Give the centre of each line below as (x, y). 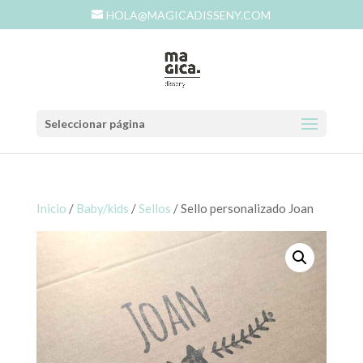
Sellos (154, 208)
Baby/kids (102, 208)
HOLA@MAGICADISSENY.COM (189, 15)
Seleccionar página (94, 124)
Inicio (51, 208)
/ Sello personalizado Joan (242, 208)
